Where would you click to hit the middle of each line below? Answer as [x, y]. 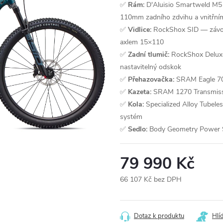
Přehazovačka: [151, 79]
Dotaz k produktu [159, 216]
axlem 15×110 [142, 42]
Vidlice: [140, 30]
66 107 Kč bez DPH [151, 179]
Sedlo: [138, 129]
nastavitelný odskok [151, 67]
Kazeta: [140, 92]
